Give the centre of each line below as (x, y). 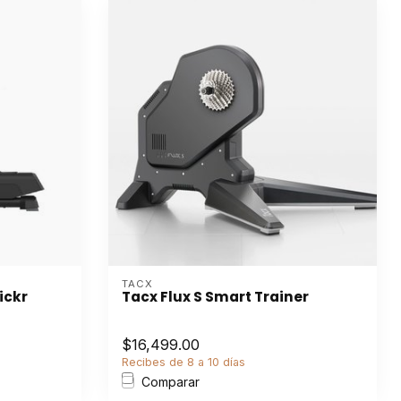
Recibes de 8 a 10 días (183, 362)
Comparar (171, 382)
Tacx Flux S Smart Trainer (215, 297)
